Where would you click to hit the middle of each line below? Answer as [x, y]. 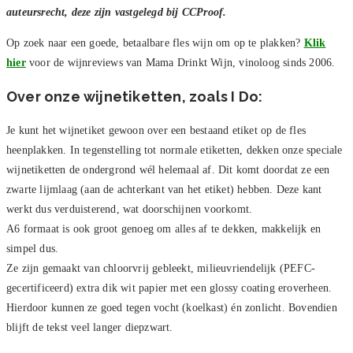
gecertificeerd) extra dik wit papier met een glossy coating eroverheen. [169, 288]
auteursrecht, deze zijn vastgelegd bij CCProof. [117, 13]
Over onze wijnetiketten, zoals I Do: [135, 97]
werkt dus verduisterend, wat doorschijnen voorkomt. [130, 210]
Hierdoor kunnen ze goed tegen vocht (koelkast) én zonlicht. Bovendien [172, 308]
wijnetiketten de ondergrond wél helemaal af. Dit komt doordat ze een [168, 170]
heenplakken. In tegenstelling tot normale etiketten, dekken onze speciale [175, 150]
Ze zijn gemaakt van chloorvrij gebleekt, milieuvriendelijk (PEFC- [161, 269]
